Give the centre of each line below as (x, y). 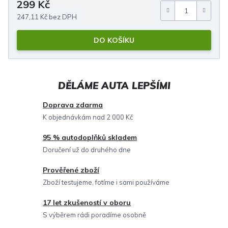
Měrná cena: (180, 14)
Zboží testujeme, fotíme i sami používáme (106, 182)
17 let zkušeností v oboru (87, 202)
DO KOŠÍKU (114, 40)
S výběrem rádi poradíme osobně (94, 215)
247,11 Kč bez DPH (47, 17)
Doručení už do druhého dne (87, 149)
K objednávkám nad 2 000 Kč (88, 117)
